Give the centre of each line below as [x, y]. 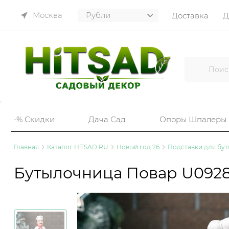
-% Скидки [34, 120]
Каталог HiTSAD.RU [78, 147]
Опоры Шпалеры [193, 120]
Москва [48, 15]
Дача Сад [107, 120]
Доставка [190, 15]
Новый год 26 [138, 147]
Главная [26, 147]
